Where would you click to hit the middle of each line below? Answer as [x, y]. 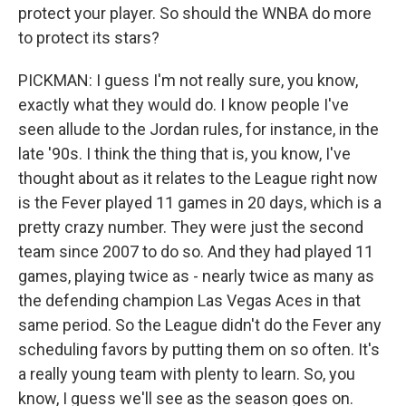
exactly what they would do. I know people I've [184, 105]
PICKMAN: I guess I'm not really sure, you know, [188, 80]
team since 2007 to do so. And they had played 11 [196, 251]
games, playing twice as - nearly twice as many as [196, 276]
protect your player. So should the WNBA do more [195, 13]
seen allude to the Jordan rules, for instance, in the [198, 129]
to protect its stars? [89, 38]
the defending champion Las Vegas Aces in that [189, 300]
